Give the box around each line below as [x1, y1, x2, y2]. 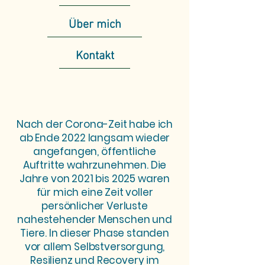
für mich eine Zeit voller [36, 185, 153, 199]
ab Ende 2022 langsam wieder [19, 131, 170, 145]
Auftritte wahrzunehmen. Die [22, 158, 167, 172]
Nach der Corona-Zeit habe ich [16, 117, 173, 131]
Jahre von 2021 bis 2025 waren [19, 172, 170, 186]
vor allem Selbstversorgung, [24, 240, 165, 254]
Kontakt [75, 49, 114, 63]
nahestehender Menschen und [17, 212, 172, 227]
